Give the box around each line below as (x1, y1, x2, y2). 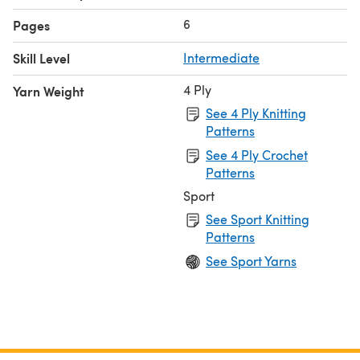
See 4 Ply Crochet (206, 145, 308, 163)
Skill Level (13, 48, 70, 67)
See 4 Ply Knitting (206, 104, 306, 121)
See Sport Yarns (206, 252, 297, 269)
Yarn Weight (13, 81, 84, 100)
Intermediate (183, 48, 260, 66)
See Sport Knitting (206, 210, 309, 227)
